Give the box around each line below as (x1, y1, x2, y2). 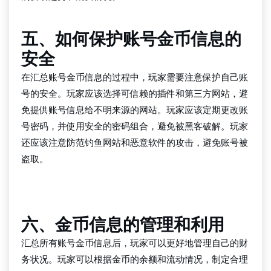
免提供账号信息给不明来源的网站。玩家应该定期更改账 (21, 103, 248, 116)
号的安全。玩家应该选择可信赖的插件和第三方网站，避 (21, 87, 248, 100)
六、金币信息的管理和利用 (21, 213, 224, 237)
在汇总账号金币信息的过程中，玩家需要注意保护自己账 (21, 71, 248, 83)
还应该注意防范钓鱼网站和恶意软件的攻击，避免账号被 (21, 136, 248, 149)
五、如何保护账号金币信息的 (21, 27, 241, 51)
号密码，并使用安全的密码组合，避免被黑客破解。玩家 (21, 120, 248, 132)
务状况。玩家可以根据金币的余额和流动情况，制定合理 (21, 253, 248, 266)
